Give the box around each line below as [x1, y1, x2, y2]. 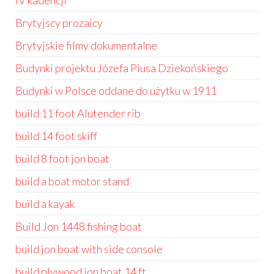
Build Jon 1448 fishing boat [15, 220, 142, 233]
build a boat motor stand [15, 174, 129, 188]
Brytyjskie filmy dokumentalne [15, 39, 157, 52]
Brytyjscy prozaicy [15, 16, 103, 29]
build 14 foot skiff [15, 129, 97, 143]
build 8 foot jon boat [15, 152, 109, 165]
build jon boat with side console [15, 242, 163, 256]
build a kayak [15, 197, 75, 210]
